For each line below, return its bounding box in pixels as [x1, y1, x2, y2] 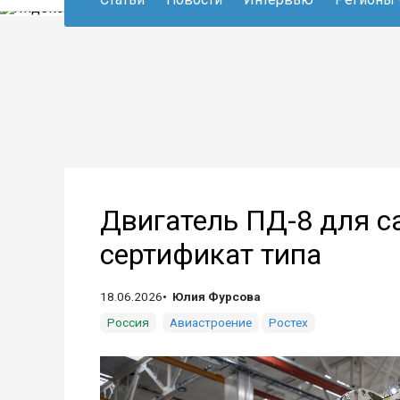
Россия [107, 315, 149, 329]
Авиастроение [170, 315, 252, 329]
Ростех [269, 315, 308, 329]
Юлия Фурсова [172, 289, 261, 304]
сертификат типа [100, 237, 321, 271]
